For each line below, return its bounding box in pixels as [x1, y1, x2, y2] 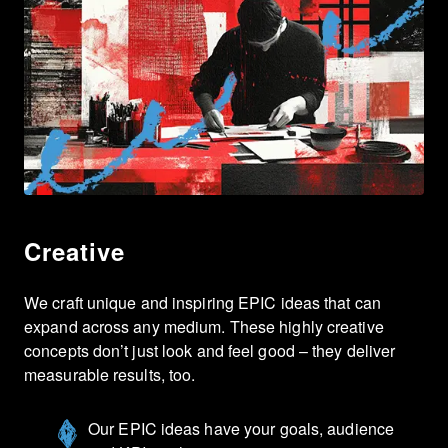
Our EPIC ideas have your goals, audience [88, 416, 395, 440]
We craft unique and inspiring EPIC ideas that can [24, 290, 381, 314]
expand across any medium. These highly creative [24, 314, 384, 338]
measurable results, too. [24, 362, 196, 386]
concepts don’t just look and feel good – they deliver [24, 338, 396, 362]
